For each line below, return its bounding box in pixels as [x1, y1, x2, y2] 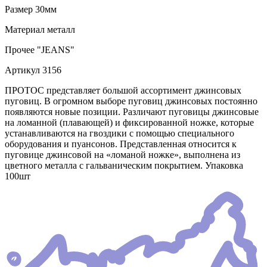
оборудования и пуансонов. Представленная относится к [5, 139, 237, 150]
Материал [5, 24, 45, 35]
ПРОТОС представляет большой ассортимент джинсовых [5, 85, 241, 96]
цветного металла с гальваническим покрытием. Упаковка [5, 160, 243, 171]
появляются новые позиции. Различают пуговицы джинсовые [5, 107, 259, 117]
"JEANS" [35, 45, 74, 55]
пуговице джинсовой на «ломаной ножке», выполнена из [5, 150, 240, 160]
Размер [5, 4, 33, 15]
